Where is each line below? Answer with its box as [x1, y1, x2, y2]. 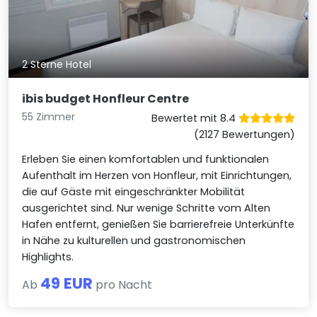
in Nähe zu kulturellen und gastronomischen [22, 233, 246, 248]
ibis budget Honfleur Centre [22, 90, 190, 107]
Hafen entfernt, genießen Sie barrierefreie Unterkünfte [22, 217, 295, 231]
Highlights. [22, 249, 74, 264]
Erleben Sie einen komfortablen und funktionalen [22, 151, 270, 166]
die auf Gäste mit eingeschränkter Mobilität [22, 184, 246, 199]
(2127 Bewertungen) [193, 127, 295, 142]
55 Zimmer [22, 109, 76, 124]
